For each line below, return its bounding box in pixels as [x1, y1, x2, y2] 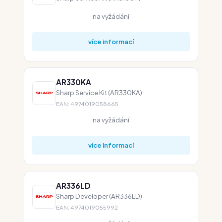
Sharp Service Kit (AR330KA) [56, 88, 142, 97]
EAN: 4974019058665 [56, 100, 118, 108]
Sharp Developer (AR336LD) [56, 192, 142, 200]
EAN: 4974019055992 [56, 204, 118, 211]
